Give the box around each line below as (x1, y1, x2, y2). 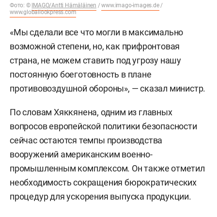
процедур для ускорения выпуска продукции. (10, 191, 191, 201)
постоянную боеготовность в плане (10, 69, 152, 79)
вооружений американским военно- (10, 149, 153, 159)
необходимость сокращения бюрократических (10, 177, 197, 187)
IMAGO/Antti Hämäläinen (31, 1, 97, 9)
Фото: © (10, 1, 32, 9)
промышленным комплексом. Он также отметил (10, 163, 205, 173)
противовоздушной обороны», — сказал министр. (10, 83, 206, 93)
